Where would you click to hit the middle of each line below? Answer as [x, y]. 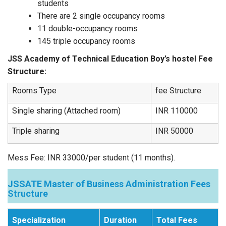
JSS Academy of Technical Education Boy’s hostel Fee [110, 59]
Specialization [39, 220]
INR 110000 [177, 111]
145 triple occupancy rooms [86, 41]
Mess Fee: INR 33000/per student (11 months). [91, 158]
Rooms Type [34, 91]
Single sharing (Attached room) [66, 111]
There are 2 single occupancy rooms [101, 16]
